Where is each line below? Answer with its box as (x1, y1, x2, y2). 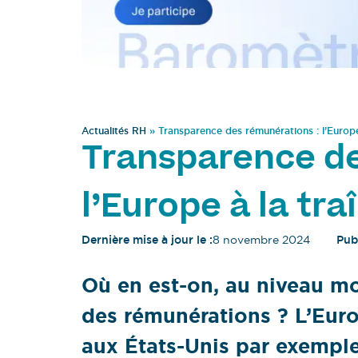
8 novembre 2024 (213, 233, 310, 248)
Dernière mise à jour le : (82, 233, 213, 248)
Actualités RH (82, 125, 146, 138)
